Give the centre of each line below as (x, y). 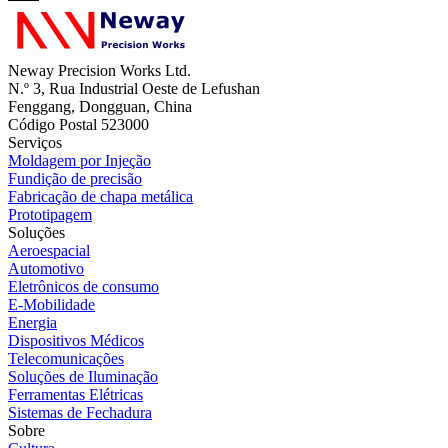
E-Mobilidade (51, 304)
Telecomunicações (66, 358)
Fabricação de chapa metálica (100, 196)
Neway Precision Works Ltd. (99, 70)
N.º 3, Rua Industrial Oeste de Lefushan (134, 88)
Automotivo (46, 268)
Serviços (35, 142)
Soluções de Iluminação (83, 376)
